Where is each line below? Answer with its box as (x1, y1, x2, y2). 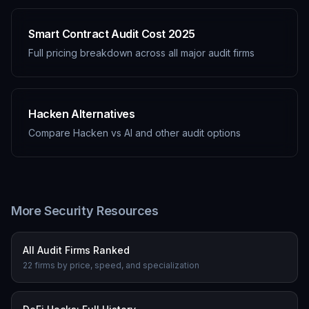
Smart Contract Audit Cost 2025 (28, 27, 195, 41)
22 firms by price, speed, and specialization (23, 260, 199, 270)
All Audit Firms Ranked (23, 244, 130, 256)
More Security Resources (11, 203, 159, 218)
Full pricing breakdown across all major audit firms (28, 47, 255, 59)
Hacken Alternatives (28, 107, 135, 121)
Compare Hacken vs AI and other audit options (28, 127, 241, 139)
